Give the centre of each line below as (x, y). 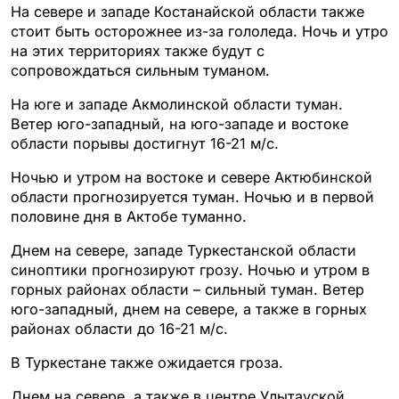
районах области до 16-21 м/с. (119, 328)
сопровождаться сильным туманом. (140, 70)
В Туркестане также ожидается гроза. (147, 362)
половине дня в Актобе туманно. (129, 216)
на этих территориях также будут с (138, 50)
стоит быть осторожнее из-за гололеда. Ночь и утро (199, 31)
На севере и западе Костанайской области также (187, 11)
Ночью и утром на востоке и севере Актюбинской (191, 177)
